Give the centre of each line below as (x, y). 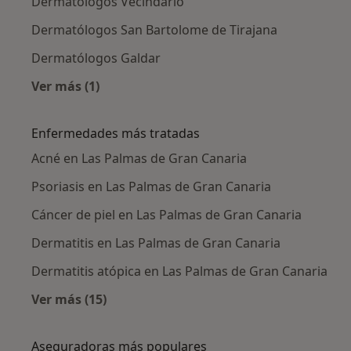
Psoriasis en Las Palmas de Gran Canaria (151, 187)
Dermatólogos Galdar (96, 58)
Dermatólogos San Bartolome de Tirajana (154, 30)
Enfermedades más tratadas (116, 134)
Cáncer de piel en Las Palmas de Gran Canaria (166, 215)
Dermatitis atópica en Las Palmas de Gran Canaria (179, 271)
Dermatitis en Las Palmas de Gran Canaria (156, 243)
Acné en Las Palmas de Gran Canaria (139, 159)
